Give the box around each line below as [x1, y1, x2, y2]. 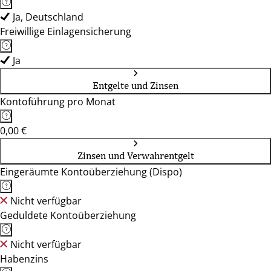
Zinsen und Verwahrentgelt [77, 149, 194, 162]
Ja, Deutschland [13, 10, 83, 24]
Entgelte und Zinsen [93, 79, 178, 91]
